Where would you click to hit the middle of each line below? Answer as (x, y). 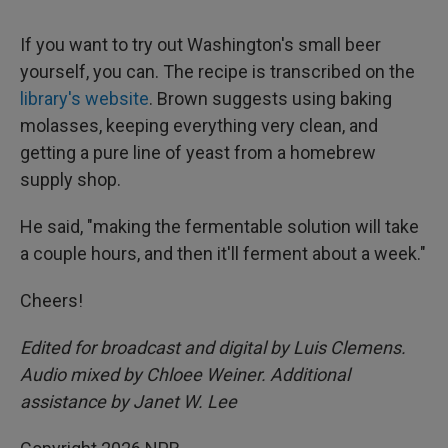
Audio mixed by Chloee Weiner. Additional (185, 375)
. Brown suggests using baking (270, 99)
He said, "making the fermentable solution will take (219, 227)
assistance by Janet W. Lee (128, 402)
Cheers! (51, 301)
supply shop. (70, 180)
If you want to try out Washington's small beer (200, 45)
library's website (84, 99)
